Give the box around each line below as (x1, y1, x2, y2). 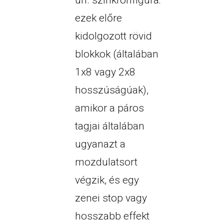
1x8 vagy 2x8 (74, 66, 135, 78)
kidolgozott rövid (74, 30, 152, 42)
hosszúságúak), (74, 84, 148, 96)
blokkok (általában (74, 48, 158, 60)
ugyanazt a (74, 138, 125, 150)
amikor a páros (74, 102, 144, 114)
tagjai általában (74, 120, 144, 132)
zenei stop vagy (74, 192, 147, 204)
